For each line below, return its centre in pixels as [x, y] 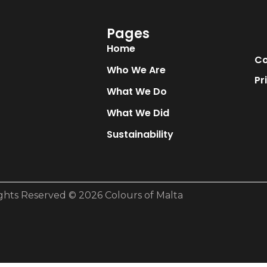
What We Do [136, 91]
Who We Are [136, 70]
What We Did [138, 113]
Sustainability [140, 134]
